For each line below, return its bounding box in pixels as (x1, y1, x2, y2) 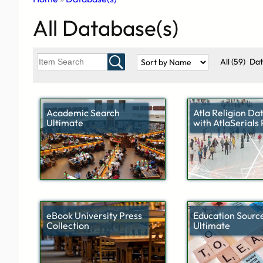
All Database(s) (33, 14, 178, 42)
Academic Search (46, 107, 120, 119)
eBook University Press (46, 209, 142, 221)
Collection (46, 219, 89, 231)
